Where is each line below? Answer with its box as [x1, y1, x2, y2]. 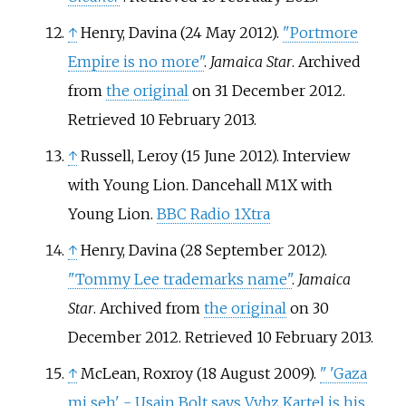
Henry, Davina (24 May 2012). [80, 23, 283, 42]
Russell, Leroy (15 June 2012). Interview [80, 146, 350, 165]
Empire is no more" [67, 52, 204, 71]
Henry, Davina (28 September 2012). [80, 240, 327, 259]
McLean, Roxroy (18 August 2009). [80, 363, 320, 382]
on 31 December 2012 [188, 81, 343, 100]
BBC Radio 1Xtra [156, 204, 270, 223]
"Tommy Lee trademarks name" [67, 269, 292, 288]
